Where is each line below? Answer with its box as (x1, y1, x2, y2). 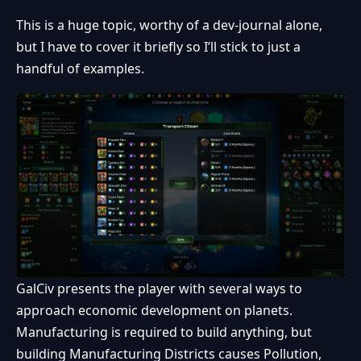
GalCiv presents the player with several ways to (16, 279, 302, 297)
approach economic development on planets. (16, 301, 293, 319)
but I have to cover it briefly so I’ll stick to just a (16, 38, 301, 56)
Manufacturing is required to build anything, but (16, 322, 312, 341)
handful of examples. (16, 60, 144, 78)
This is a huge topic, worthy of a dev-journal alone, (16, 16, 322, 35)
